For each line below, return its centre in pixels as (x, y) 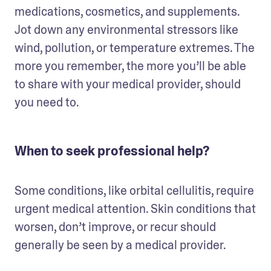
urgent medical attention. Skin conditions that (135, 208)
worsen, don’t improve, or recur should (115, 227)
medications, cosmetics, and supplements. (127, 11)
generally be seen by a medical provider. (121, 245)
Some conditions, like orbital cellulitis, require (134, 190)
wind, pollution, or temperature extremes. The (135, 47)
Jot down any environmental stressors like (126, 29)
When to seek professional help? (112, 151)
